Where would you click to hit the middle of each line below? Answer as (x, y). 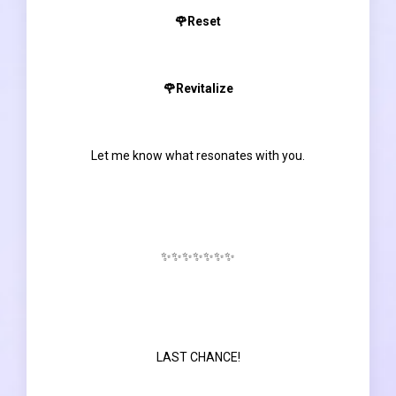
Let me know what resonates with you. (198, 155)
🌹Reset (198, 21)
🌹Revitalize (198, 88)
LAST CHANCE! (198, 357)
